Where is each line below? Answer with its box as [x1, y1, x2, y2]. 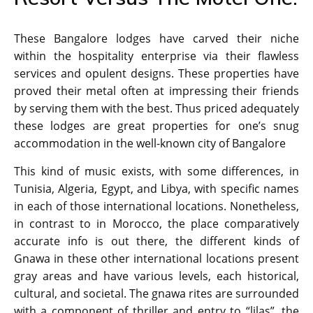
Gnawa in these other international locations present [14, 251, 299, 267]
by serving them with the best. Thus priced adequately [14, 101, 299, 117]
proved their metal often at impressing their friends [14, 83, 299, 99]
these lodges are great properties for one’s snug [14, 118, 299, 134]
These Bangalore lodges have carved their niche [14, 31, 299, 47]
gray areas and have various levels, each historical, [14, 268, 299, 284]
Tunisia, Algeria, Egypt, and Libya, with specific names [14, 181, 299, 197]
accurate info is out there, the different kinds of [14, 233, 299, 249]
